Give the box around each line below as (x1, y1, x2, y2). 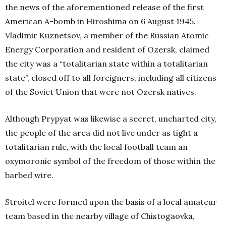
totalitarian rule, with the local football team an (5, 142, 188, 152)
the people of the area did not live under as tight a (5, 128, 198, 138)
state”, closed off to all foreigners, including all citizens (5, 73, 216, 83)
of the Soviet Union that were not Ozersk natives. (5, 87, 196, 97)
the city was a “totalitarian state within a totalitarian (5, 59, 208, 69)
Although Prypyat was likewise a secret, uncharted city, (5, 114, 216, 124)
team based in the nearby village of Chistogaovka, (5, 211, 195, 221)
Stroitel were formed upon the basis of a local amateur (5, 197, 217, 207)
